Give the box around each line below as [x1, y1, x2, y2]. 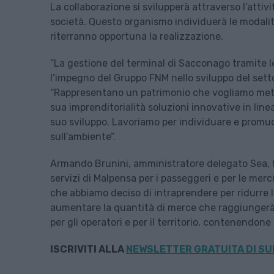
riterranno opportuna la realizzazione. [50, 31, 223, 43]
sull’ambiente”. [50, 131, 116, 143]
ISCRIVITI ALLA [50, 243, 126, 256]
